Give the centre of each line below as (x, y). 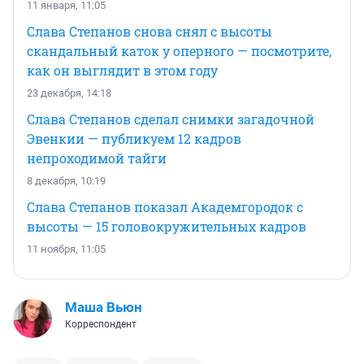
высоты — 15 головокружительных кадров (167, 226)
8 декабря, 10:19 (66, 180)
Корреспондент (101, 324)
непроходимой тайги (97, 158)
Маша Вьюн (104, 307)
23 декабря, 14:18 (69, 93)
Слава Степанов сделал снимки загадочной (171, 119)
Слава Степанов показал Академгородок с (165, 206)
